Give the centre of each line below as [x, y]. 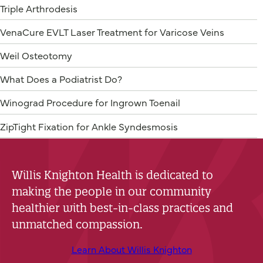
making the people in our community [112, 192]
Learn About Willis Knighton [131, 249]
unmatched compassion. [77, 225]
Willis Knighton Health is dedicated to [112, 175]
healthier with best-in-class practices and [122, 208]
